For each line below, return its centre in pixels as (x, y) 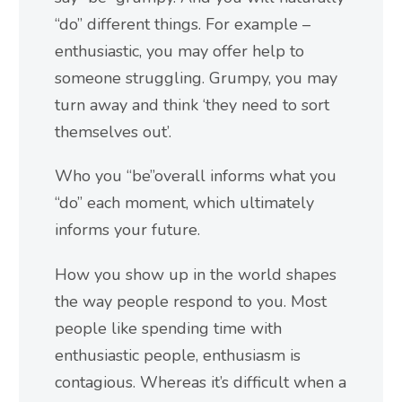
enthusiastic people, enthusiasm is (178, 356)
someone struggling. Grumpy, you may (196, 78)
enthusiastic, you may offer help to (179, 51)
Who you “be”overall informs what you (196, 176)
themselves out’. (113, 131)
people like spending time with (168, 329)
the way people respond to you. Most (191, 302)
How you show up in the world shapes (196, 275)
